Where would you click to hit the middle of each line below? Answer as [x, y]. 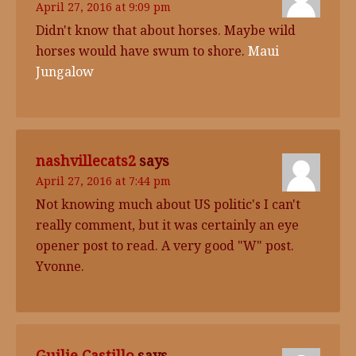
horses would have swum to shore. [142, 51]
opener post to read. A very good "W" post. [165, 246]
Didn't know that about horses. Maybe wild [166, 30]
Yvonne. [60, 266]
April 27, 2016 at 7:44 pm [103, 181]
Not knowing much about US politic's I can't [168, 204]
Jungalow [65, 72]
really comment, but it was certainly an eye [167, 225]
